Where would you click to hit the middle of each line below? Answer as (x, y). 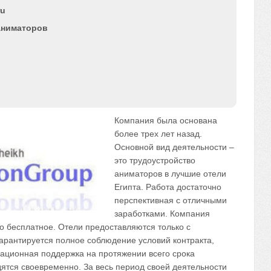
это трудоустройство (155, 160)
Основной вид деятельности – (174, 147)
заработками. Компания (162, 214)
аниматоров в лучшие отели (170, 174)
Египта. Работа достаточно (168, 187)
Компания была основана (165, 120)
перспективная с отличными (170, 200)
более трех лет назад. (158, 134)
